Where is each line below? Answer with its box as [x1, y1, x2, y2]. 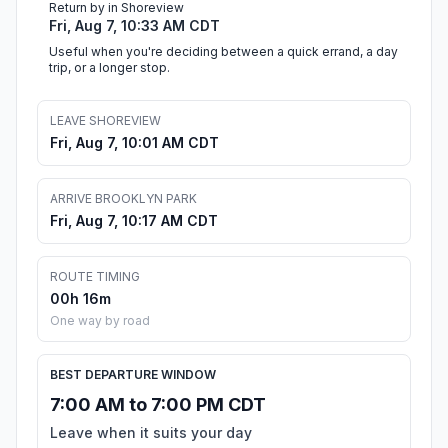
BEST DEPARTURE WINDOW [50, 367, 216, 383]
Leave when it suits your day [50, 424, 252, 442]
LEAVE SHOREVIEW [50, 113, 161, 129]
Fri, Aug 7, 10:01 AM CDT [50, 134, 219, 152]
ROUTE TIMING [50, 269, 140, 285]
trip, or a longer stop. [49, 60, 170, 76]
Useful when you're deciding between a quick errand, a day [49, 44, 398, 60]
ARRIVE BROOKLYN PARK [50, 191, 197, 207]
